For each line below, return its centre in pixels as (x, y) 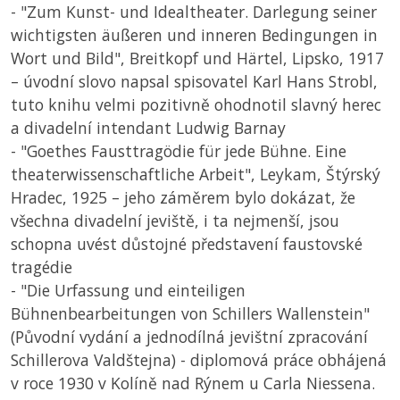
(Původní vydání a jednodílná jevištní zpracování (189, 337)
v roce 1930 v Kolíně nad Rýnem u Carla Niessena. (193, 383)
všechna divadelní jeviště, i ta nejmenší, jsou (175, 221)
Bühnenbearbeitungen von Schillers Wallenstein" (190, 314)
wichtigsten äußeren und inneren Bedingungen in (194, 35)
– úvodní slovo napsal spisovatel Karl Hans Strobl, (194, 82)
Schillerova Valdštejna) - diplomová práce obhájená (199, 360)
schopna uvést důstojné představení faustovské (187, 244)
